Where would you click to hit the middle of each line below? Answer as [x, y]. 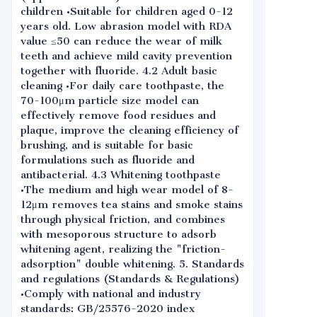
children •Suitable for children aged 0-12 [127, 11]
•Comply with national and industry [111, 294]
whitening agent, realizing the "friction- [123, 249]
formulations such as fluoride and [108, 160]
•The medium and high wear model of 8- [127, 190]
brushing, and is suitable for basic [107, 145]
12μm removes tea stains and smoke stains [132, 204]
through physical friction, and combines [123, 219]
